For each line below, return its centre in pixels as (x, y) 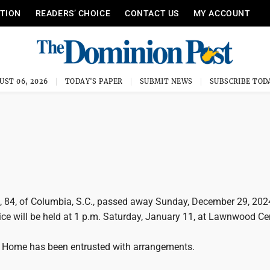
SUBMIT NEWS (166, 81)
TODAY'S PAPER (94, 81)
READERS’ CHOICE (73, 13)
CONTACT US (152, 13)
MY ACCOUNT (222, 13)
